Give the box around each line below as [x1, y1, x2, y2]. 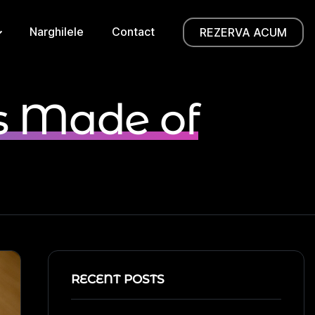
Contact [112, 25, 155, 39]
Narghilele [30, 25, 84, 39]
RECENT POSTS [70, 272, 165, 286]
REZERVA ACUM [200, 25, 287, 39]
